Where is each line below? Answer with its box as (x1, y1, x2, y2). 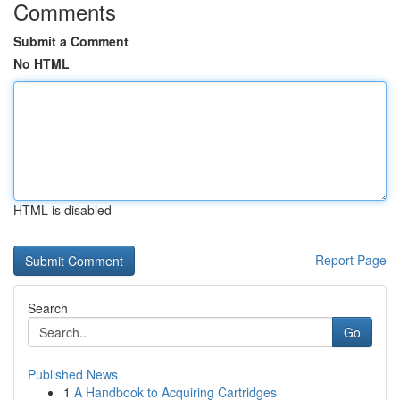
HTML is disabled (13, 201, 112, 219)
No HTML (13, 54, 70, 72)
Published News (28, 365, 118, 383)
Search (28, 299, 68, 317)
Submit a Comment (13, 32, 129, 50)
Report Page (315, 251, 387, 269)
